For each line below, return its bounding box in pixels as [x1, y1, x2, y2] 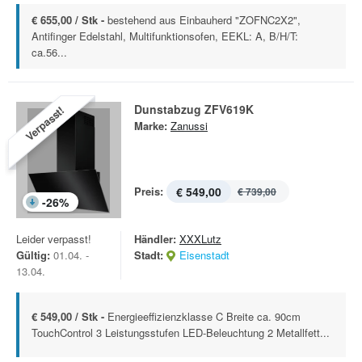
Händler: [134, 231, 176, 246]
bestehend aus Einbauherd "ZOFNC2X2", [107, 12, 301, 27]
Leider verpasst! [16, 231, 91, 246]
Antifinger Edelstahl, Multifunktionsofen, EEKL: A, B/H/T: [32, 28, 298, 44]
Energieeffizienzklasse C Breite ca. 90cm [107, 309, 301, 324]
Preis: [134, 183, 163, 199]
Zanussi [170, 118, 208, 133]
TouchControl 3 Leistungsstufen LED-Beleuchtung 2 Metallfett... [32, 325, 330, 340]
